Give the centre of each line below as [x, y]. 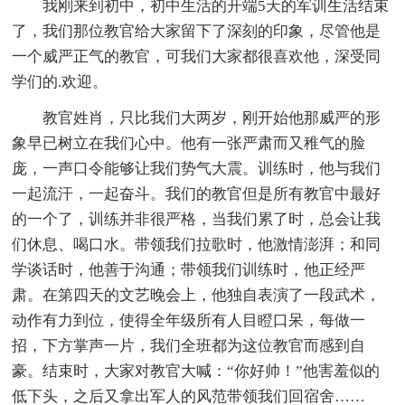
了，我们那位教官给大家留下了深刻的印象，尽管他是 [197, 31]
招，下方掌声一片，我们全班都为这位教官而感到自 [189, 345]
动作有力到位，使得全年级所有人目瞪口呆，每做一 [189, 320]
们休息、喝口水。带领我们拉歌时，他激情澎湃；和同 [197, 244]
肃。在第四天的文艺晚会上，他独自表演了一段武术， [197, 295]
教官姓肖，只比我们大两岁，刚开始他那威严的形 [197, 118]
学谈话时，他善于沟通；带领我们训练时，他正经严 [189, 269]
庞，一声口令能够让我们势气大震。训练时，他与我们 [197, 168]
